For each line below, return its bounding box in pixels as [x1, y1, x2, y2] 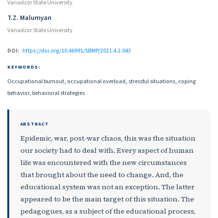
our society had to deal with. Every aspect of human [20, 145, 194, 155]
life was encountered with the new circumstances [20, 158, 187, 167]
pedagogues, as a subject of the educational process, [20, 206, 196, 216]
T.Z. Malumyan [7, 12, 52, 23]
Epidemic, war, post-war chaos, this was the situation [20, 133, 196, 143]
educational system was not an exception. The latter [20, 182, 195, 192]
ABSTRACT [20, 120, 49, 127]
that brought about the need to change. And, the [20, 170, 183, 180]
